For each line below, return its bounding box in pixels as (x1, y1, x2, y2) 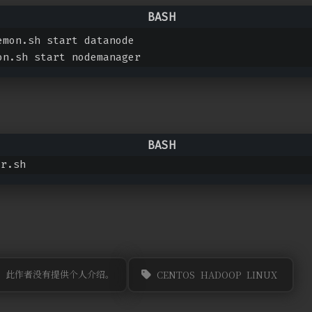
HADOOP (200, 267, 241, 281)
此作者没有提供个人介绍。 (5, 267, 114, 281)
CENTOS (156, 267, 195, 281)
